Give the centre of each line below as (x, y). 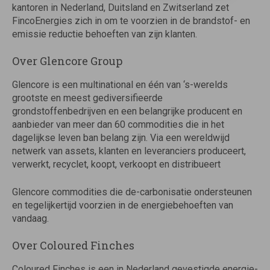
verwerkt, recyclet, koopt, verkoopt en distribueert (116, 164)
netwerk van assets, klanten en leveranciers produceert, (129, 151)
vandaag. (30, 218)
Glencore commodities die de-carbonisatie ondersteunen (132, 192)
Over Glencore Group (67, 61)
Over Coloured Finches (73, 245)
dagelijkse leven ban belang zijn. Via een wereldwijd (121, 138)
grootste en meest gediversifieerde (87, 98)
